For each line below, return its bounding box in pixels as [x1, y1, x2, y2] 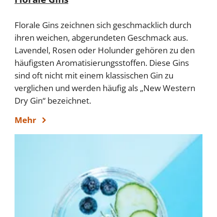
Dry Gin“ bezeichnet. [15, 94, 91, 106]
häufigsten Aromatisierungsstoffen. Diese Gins [15, 57, 189, 68]
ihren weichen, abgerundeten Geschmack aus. [15, 31, 188, 43]
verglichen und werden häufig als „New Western [15, 82, 195, 93]
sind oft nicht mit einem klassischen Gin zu [15, 69, 173, 81]
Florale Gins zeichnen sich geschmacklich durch [15, 19, 191, 31]
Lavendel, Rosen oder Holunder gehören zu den [15, 44, 195, 56]
